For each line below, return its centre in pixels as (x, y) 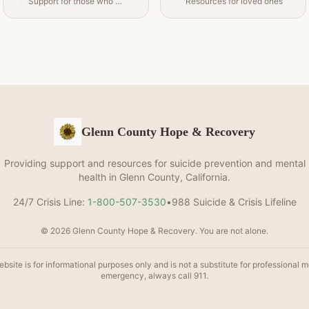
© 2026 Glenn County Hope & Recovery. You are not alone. (154, 231)
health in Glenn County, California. (154, 177)
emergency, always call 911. (154, 276)
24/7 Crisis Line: (49, 202)
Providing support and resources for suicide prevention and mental (154, 163)
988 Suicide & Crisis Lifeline (234, 202)
